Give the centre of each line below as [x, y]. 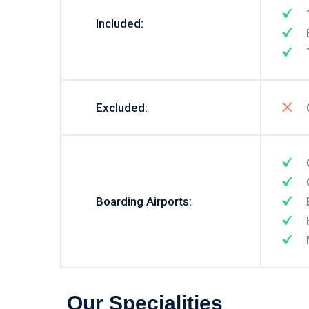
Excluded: [122, 108]
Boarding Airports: [144, 201]
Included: [120, 23]
